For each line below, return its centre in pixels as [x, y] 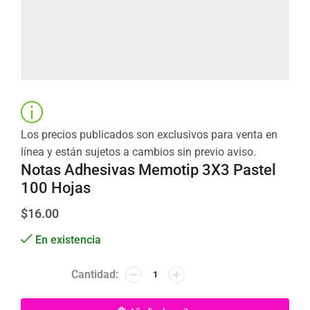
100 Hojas [56, 188]
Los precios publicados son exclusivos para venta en [149, 135]
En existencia [68, 240]
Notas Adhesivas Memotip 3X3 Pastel [148, 170]
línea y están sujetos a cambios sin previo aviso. [138, 152]
